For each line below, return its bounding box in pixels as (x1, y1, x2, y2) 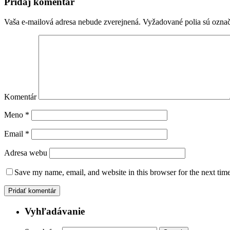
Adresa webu (4, 148, 47, 158)
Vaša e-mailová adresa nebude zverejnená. (4, 17, 141, 27)
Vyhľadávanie (25, 205, 85, 217)
